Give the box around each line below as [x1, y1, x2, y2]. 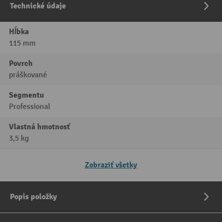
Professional [9, 102, 51, 112]
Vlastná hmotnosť [9, 122, 70, 132]
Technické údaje [10, 1, 66, 11]
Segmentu [9, 90, 44, 101]
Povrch [9, 58, 33, 69]
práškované [9, 70, 47, 80]
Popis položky [10, 192, 57, 202]
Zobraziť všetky [85, 160, 137, 170]
